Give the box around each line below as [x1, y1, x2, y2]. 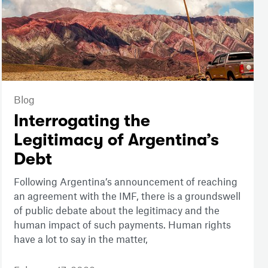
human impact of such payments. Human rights [13, 218, 231, 230]
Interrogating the [13, 111, 150, 130]
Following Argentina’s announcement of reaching [13, 175, 237, 187]
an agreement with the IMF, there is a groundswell [13, 189, 240, 202]
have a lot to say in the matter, [13, 232, 148, 245]
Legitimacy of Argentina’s [13, 130, 219, 150]
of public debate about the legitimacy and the [13, 203, 220, 216]
